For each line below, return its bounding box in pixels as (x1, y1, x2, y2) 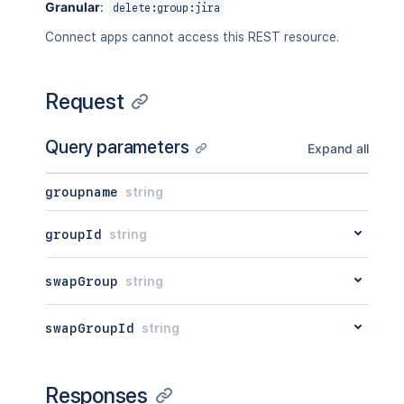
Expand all (307, 141, 369, 156)
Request (45, 88, 124, 115)
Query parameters (45, 136, 189, 158)
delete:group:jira (113, 2, 220, 14)
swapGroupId (45, 320, 134, 335)
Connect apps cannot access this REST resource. (45, 30, 339, 44)
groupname (45, 185, 118, 199)
